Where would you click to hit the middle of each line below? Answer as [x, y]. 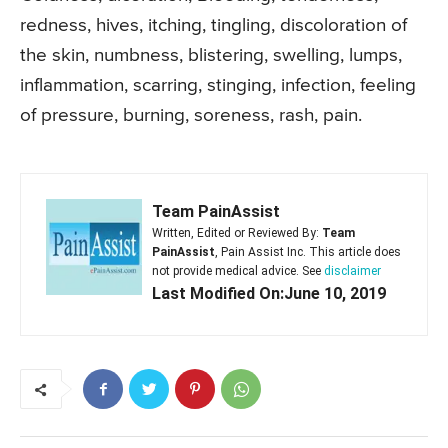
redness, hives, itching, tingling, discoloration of [213, 26]
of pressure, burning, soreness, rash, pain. [191, 116]
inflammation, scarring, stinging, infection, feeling [218, 86]
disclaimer [352, 271]
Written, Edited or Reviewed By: [237, 233]
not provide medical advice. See [238, 271]
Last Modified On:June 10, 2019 [269, 294]
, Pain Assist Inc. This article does [308, 252]
